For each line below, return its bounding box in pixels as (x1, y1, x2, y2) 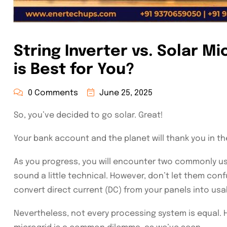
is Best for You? (14, 62, 134, 78)
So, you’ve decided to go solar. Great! (14, 111, 163, 120)
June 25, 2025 (99, 89, 153, 98)
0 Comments (28, 89, 78, 98)
